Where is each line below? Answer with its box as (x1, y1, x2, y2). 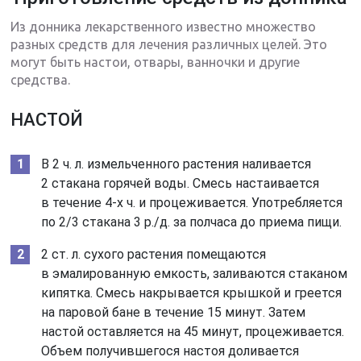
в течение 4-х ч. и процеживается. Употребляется (41, 194, 343, 210)
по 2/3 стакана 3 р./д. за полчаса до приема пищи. (41, 214, 342, 230)
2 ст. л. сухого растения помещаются (41, 246, 267, 262)
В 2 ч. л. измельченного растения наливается (41, 156, 312, 172)
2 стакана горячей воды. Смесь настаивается (41, 175, 320, 191)
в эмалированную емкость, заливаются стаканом (41, 265, 348, 281)
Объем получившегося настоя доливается (41, 342, 300, 359)
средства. (10, 72, 71, 87)
